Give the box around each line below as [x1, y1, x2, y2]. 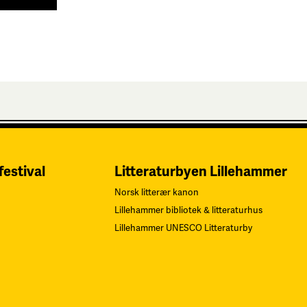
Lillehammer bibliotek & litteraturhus [114, 204, 263, 216]
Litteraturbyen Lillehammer [114, 162, 288, 180]
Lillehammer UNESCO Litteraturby [114, 222, 253, 234]
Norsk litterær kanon [114, 186, 199, 198]
